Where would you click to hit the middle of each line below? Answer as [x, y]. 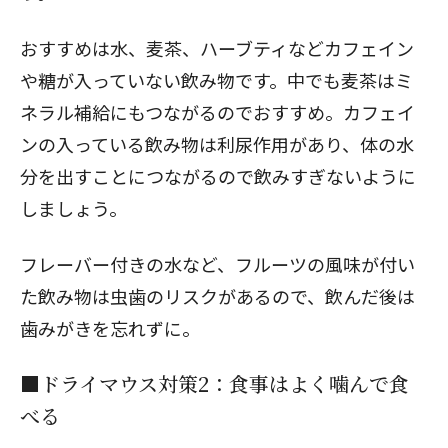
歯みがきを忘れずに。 [110, 327]
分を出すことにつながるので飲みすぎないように [218, 175]
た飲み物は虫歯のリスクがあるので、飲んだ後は [217, 295]
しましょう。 [73, 207]
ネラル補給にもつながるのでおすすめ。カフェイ [217, 111]
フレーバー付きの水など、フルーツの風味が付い [217, 263]
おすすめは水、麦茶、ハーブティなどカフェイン [217, 47]
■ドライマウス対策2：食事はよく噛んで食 [214, 383]
